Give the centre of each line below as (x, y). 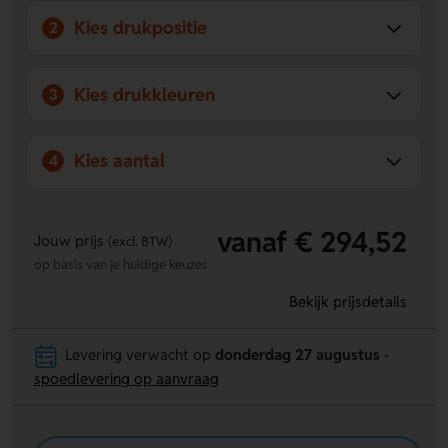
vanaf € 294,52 (311, 241)
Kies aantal (120, 161)
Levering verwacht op (140, 355)
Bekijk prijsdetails (347, 302)
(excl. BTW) (139, 242)
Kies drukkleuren (145, 94)
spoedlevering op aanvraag (126, 379)
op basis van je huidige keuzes (120, 265)
